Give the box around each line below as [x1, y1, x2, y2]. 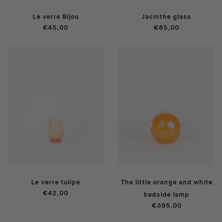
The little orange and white [120, 179, 213, 186]
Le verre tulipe [31, 179, 80, 186]
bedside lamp [144, 191, 189, 198]
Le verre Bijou [32, 14, 79, 20]
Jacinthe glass [142, 14, 191, 20]
